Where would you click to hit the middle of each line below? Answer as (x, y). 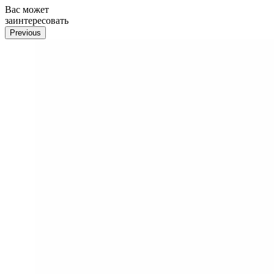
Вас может (27, 9)
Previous (25, 32)
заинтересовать (37, 20)
